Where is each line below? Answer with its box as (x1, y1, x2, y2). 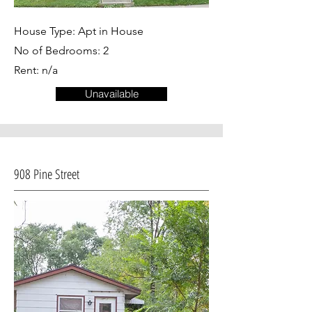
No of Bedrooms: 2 (14, 44, 109, 57)
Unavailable (84, 87, 139, 100)
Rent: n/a (14, 63, 58, 77)
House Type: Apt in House (14, 24, 143, 38)
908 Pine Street (14, 165, 198, 183)
